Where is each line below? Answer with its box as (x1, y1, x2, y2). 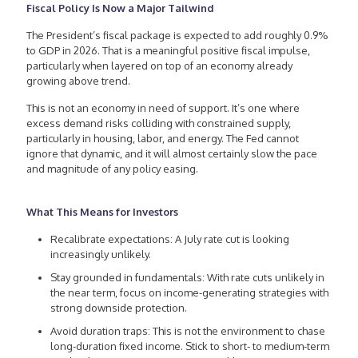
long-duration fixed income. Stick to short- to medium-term (50, 339, 329, 352)
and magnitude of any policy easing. (26, 161, 198, 175)
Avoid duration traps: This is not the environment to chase (50, 324, 325, 337)
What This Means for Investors (26, 205, 178, 218)
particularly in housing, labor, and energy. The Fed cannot (26, 131, 299, 145)
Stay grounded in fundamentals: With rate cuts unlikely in (50, 270, 324, 284)
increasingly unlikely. (50, 247, 151, 261)
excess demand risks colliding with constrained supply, (26, 116, 291, 129)
